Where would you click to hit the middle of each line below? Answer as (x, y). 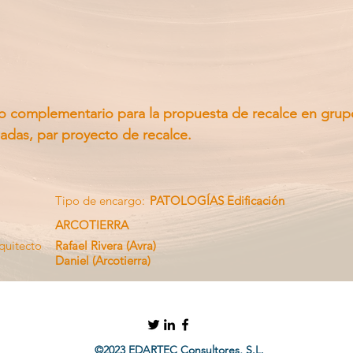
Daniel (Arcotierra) (103, 260)
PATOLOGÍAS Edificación (217, 201)
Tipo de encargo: (100, 201)
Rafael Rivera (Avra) (106, 245)
